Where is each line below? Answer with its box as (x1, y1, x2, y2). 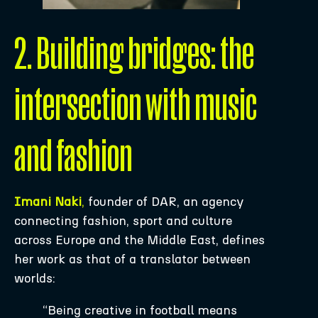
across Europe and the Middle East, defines (14, 231, 265, 248)
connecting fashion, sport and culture (14, 212, 232, 229)
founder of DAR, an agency (84, 193, 244, 209)
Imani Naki (14, 193, 82, 209)
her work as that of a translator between (14, 251, 251, 267)
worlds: (14, 270, 55, 286)
